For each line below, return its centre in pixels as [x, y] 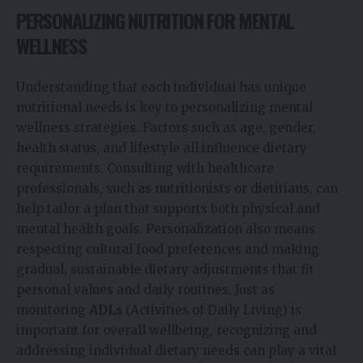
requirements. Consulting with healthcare [145, 168]
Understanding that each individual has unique [161, 87]
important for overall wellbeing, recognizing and [167, 330]
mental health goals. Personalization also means [166, 228]
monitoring [51, 310]
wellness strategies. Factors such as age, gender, [166, 127]
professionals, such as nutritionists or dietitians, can [177, 188]
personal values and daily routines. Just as [145, 289]
